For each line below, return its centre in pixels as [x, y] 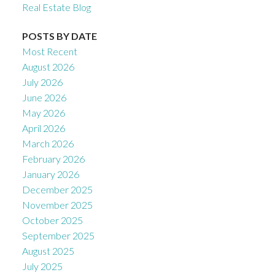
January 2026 [50, 174]
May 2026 [43, 113]
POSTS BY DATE [59, 36]
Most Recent [49, 52]
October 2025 [52, 220]
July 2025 [42, 266]
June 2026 [44, 98]
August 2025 [48, 251]
